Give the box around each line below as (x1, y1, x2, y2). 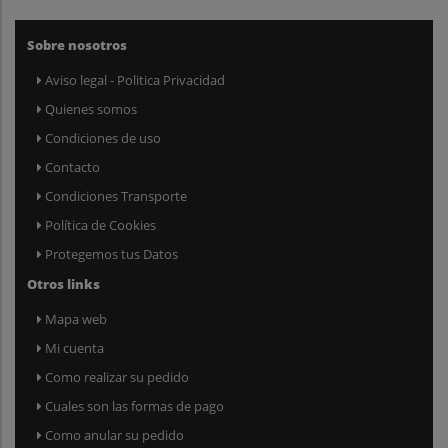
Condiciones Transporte (45, 186, 187, 205)
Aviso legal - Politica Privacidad (45, 70, 225, 89)
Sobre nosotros (27, 35, 127, 54)
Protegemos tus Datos (45, 244, 178, 263)
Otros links (27, 274, 100, 293)
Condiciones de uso (45, 128, 161, 147)
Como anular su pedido (45, 425, 184, 444)
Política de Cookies (45, 215, 156, 234)
